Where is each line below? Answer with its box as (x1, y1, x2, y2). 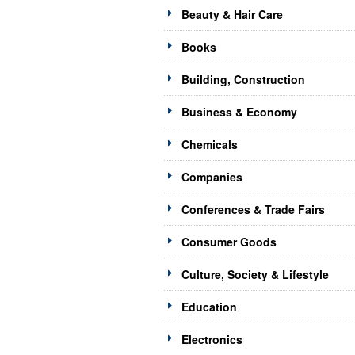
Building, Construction (181, 71, 305, 88)
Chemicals (181, 136, 238, 153)
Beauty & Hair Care (181, 6, 283, 23)
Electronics (181, 331, 242, 348)
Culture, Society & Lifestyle (181, 266, 329, 283)
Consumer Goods (181, 234, 277, 250)
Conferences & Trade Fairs (181, 201, 325, 218)
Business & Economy (181, 104, 297, 120)
